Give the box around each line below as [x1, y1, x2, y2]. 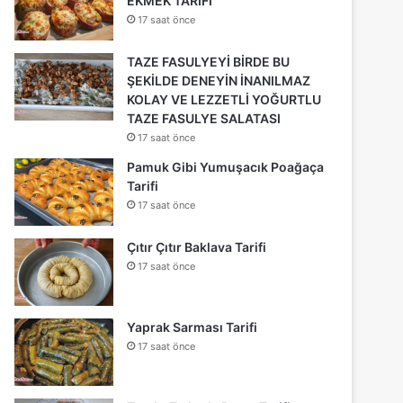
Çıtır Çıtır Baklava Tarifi [127, 238, 267, 255]
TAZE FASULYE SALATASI [127, 110, 282, 126]
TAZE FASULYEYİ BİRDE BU [127, 53, 291, 69]
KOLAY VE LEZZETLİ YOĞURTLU [127, 91, 322, 107]
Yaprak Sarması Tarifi [127, 318, 258, 335]
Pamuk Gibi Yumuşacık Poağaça [127, 158, 325, 175]
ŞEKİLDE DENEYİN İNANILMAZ [127, 72, 311, 88]
